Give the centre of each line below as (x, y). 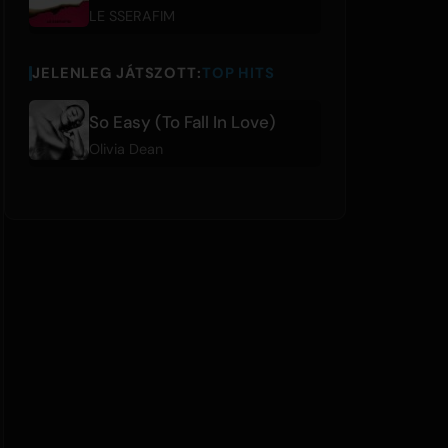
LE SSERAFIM (132, 15)
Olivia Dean (126, 148)
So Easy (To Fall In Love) (182, 121)
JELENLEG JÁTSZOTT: (117, 73)
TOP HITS (238, 73)
